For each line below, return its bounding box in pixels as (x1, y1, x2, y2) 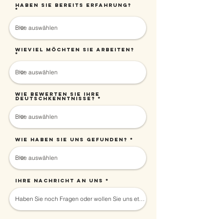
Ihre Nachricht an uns (15, 177, 103, 184)
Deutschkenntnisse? (15, 95, 95, 102)
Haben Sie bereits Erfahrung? (15, 2, 131, 8)
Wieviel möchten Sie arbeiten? (15, 46, 134, 53)
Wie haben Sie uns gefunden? (15, 136, 128, 143)
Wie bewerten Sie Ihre (15, 91, 100, 97)
